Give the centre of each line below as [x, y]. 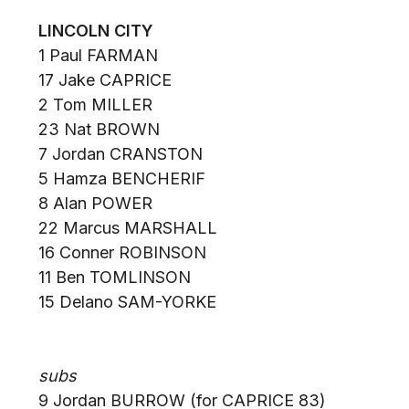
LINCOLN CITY [96, 31]
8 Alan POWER [95, 203]
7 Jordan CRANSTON [121, 154]
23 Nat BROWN [99, 129]
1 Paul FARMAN [100, 55]
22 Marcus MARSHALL [128, 228]
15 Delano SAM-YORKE [127, 302]
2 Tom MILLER [95, 105]
